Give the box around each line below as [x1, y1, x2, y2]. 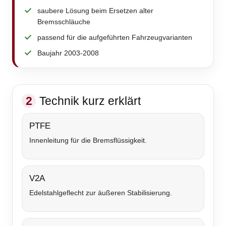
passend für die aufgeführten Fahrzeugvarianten [37, 33, 192, 42]
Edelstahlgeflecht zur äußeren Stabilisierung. [29, 189, 172, 197]
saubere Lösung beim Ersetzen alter [37, 7, 153, 15]
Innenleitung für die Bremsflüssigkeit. [29, 136, 147, 145]
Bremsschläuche [37, 18, 90, 26]
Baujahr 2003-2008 [37, 49, 99, 58]
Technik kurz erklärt [39, 94, 141, 108]
